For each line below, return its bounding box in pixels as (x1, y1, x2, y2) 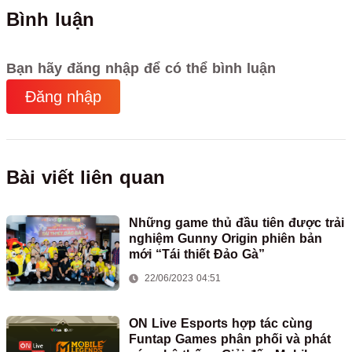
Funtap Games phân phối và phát (129, 332, 331, 346)
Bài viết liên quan (6, 167, 165, 189)
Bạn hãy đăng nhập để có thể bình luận (6, 60, 276, 77)
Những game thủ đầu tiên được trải (129, 216, 344, 230)
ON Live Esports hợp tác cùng (129, 317, 313, 331)
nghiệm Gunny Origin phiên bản (129, 232, 322, 246)
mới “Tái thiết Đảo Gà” (129, 247, 265, 262)
